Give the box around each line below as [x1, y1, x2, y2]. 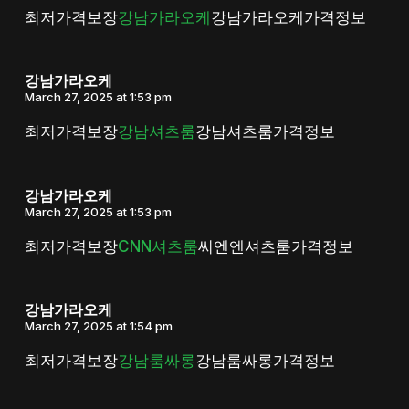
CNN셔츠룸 [117, 236, 198, 256]
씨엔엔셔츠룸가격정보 [197, 236, 353, 256]
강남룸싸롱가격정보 [194, 351, 335, 371]
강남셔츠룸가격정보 [194, 122, 335, 142]
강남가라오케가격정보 [210, 7, 366, 26]
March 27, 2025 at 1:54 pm [24, 319, 173, 334]
